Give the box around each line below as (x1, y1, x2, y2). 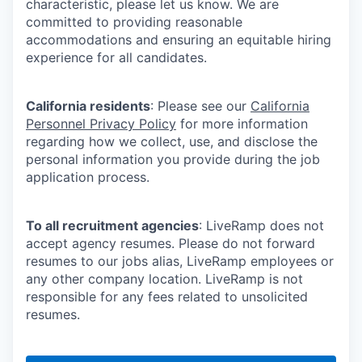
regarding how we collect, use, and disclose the (26, 133, 318, 149)
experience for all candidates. (26, 48, 207, 65)
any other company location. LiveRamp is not (26, 270, 303, 287)
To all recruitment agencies (26, 217, 199, 234)
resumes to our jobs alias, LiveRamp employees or (26, 252, 334, 269)
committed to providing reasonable (26, 13, 242, 30)
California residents (26, 97, 150, 114)
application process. (26, 168, 149, 185)
